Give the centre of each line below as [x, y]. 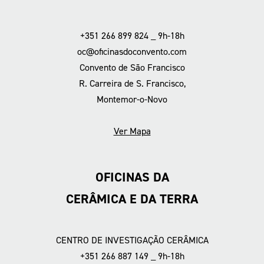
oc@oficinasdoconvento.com [132, 51]
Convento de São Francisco [132, 67]
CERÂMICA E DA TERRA [132, 199]
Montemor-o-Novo [132, 99]
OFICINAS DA [132, 177]
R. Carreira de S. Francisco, [132, 83]
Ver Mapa [132, 131]
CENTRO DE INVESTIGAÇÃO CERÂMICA [132, 240]
